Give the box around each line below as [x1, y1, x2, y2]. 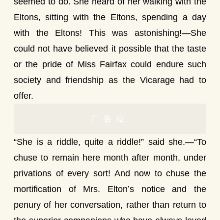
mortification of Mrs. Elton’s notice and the [14, 184, 206, 194]
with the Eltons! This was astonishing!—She [14, 28, 206, 38]
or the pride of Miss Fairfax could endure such [14, 59, 206, 69]
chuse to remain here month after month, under [14, 153, 206, 163]
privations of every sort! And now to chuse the [14, 168, 206, 178]
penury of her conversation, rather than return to [14, 200, 206, 210]
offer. [14, 91, 33, 101]
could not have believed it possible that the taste [14, 44, 206, 54]
